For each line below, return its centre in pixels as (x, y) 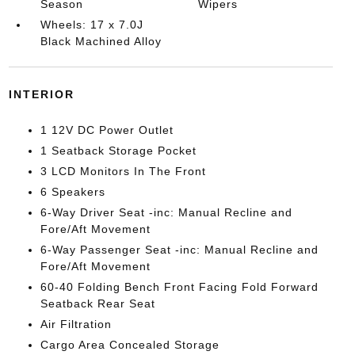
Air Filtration (76, 324)
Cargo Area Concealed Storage (130, 345)
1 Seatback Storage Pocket (118, 151)
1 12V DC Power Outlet (107, 130)
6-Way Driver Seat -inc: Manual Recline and (166, 212)
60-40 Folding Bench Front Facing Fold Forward (179, 287)
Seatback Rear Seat (97, 303)
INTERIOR (41, 94)
